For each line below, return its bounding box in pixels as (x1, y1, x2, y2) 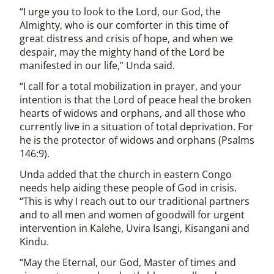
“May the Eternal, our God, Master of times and (20, 256, 236, 269)
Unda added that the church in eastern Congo (20, 168, 232, 181)
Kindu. (20, 235, 49, 248)
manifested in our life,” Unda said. (20, 59, 175, 72)
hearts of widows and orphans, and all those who (20, 106, 246, 120)
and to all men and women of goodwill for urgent (20, 208, 245, 221)
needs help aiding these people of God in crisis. (20, 181, 237, 194)
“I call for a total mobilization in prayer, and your (20, 80, 242, 93)
